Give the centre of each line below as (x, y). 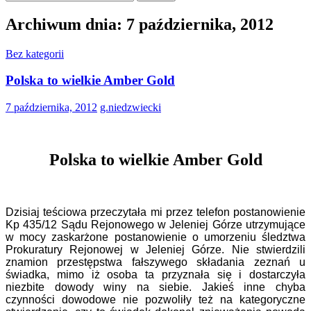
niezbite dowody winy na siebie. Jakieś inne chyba (155, 287)
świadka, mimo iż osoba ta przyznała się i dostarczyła (155, 274)
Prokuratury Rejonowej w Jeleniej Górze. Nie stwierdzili (155, 249)
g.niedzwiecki (131, 108)
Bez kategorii (35, 53)
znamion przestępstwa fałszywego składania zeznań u (155, 262)
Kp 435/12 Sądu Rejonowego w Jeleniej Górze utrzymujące (155, 224)
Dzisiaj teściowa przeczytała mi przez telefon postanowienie (155, 212)
